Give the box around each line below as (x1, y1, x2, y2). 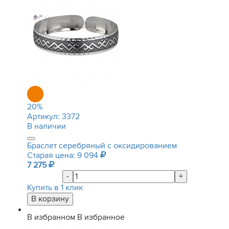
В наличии (27, 121, 66, 131)
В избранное (77, 212, 125, 222)
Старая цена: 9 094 (27, 150, 100, 161)
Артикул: (27, 111, 62, 122)
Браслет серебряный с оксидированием (27, 141, 177, 151)
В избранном (27, 212, 75, 222)
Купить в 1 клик (27, 182, 83, 193)
